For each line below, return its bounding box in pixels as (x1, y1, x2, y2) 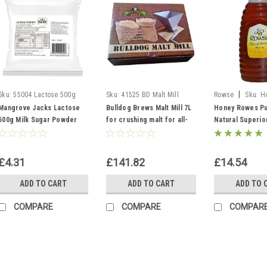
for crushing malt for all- (106, 116, 188, 124)
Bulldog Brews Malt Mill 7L (106, 104, 192, 112)
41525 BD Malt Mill (121, 91, 179, 99)
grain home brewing (106, 128, 172, 136)
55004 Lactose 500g (13, 91, 76, 99)
